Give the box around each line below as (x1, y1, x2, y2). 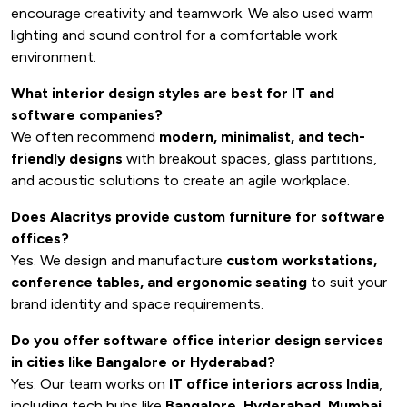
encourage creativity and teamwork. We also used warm (11, 5, 373, 22)
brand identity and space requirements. (11, 295, 263, 313)
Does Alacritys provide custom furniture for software (11, 208, 385, 225)
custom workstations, (226, 252, 377, 269)
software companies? (11, 106, 163, 124)
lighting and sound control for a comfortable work (11, 26, 337, 44)
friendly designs (11, 150, 123, 167)
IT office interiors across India (169, 375, 379, 392)
